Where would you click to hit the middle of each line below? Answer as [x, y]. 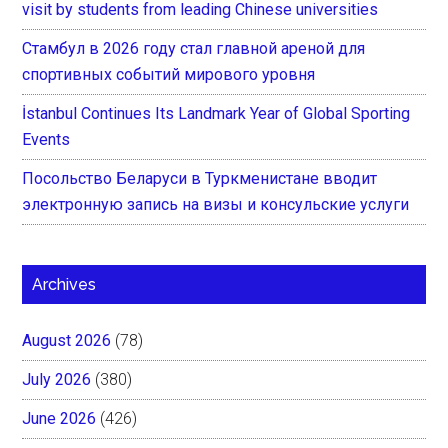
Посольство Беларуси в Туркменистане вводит [200, 178]
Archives [64, 284]
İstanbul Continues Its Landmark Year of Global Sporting [216, 113]
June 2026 [59, 418]
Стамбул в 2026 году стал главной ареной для [194, 48]
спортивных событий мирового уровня [169, 74]
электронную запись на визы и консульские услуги [216, 204]
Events [46, 139]
